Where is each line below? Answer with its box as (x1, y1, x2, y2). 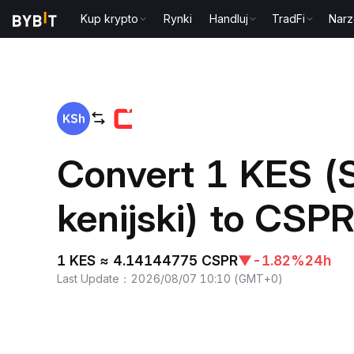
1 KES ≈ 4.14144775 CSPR (57, 251, 238, 269)
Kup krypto (81, 12, 139, 25)
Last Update (57, 271, 119, 285)
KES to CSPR (101, 27, 169, 40)
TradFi (272, 12, 306, 25)
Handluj (209, 12, 249, 25)
